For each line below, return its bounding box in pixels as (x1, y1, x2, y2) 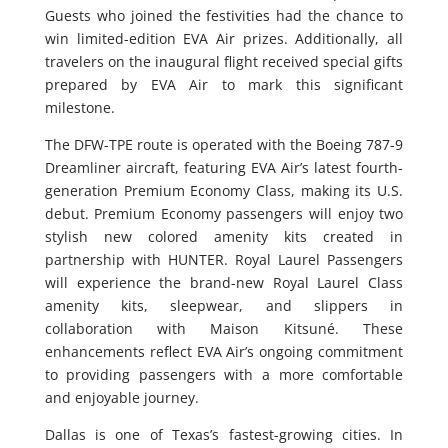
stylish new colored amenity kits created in (44, 226, 404, 246)
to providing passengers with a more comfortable (44, 364, 404, 384)
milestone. (44, 97, 115, 117)
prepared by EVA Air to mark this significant (44, 74, 404, 94)
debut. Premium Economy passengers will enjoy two (44, 203, 404, 223)
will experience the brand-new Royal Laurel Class (44, 272, 404, 292)
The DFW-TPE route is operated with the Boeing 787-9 (44, 134, 404, 154)
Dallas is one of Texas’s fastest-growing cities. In (44, 424, 404, 444)
